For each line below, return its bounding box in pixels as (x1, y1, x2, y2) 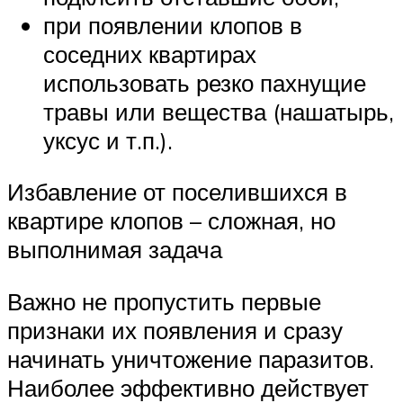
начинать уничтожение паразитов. (7, 345, 374, 374)
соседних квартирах (43, 39, 256, 68)
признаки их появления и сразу (7, 316, 343, 345)
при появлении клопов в (43, 10, 302, 40)
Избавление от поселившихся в (7, 177, 347, 207)
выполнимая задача (7, 235, 222, 264)
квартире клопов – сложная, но (7, 206, 336, 236)
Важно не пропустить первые (7, 287, 321, 317)
